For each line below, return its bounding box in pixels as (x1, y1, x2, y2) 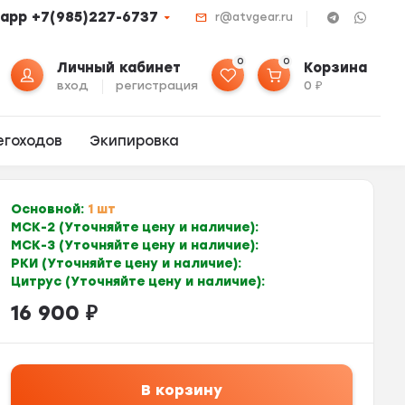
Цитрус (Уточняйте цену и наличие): (10, 273, 265, 289)
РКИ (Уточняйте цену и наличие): (10, 255, 241, 271)
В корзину (140, 381, 222, 399)
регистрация (116, 79, 199, 92)
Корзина (304, 60, 368, 76)
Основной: (10, 201, 88, 217)
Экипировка (89, 133, 180, 149)
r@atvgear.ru (214, 10, 293, 24)
